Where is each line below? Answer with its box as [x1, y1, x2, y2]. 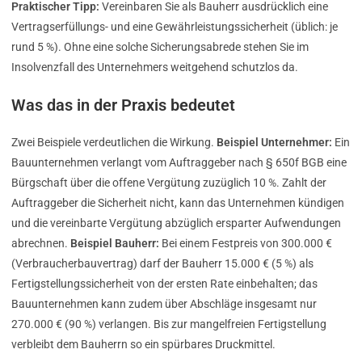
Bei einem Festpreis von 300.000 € [159, 237, 332, 250]
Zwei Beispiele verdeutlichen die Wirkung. [11, 136, 217, 149]
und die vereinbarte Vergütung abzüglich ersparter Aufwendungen [11, 217, 341, 230]
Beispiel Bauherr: [70, 237, 159, 250]
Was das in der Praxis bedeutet [11, 95, 235, 116]
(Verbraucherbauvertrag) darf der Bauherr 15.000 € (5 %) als [11, 257, 314, 271]
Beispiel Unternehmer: [217, 136, 332, 149]
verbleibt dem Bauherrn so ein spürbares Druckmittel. [11, 338, 276, 351]
